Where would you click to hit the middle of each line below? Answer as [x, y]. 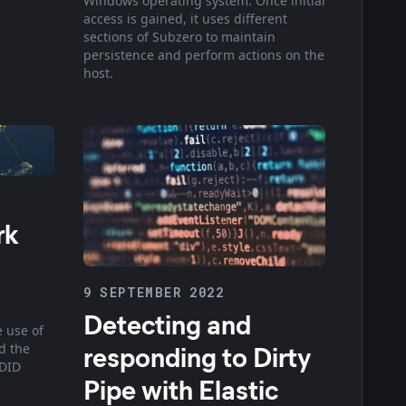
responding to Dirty [197, 357]
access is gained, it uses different [185, 18]
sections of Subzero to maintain [179, 36]
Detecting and [167, 324]
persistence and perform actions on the [203, 54]
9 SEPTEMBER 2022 [153, 293]
